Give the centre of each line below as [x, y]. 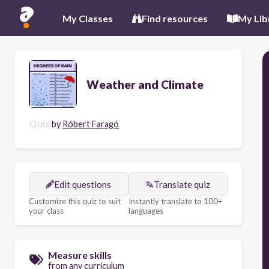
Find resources [175, 18]
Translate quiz [182, 184]
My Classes [88, 18]
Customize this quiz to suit [75, 201]
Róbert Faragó [91, 124]
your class [46, 211]
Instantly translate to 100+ [175, 201]
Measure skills [80, 255]
